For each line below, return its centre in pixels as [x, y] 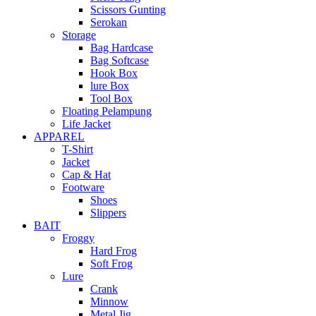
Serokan [109, 23]
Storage [79, 35]
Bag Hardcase [122, 48]
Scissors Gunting [128, 10]
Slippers [108, 213]
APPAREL [59, 137]
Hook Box [114, 73]
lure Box [110, 86]
